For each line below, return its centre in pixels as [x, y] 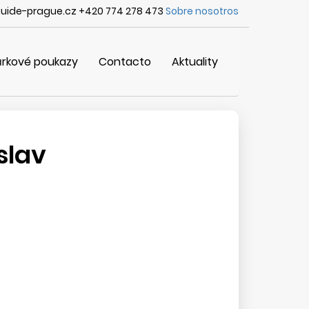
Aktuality [195, 62]
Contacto [125, 62]
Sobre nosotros [202, 11]
